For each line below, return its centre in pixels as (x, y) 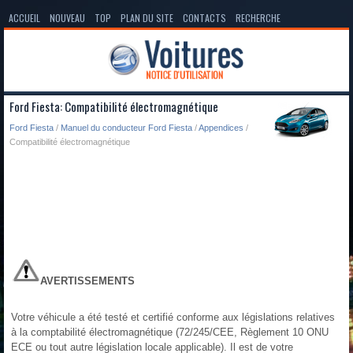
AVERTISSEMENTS (87, 281)
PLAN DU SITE (147, 18)
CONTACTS (204, 18)
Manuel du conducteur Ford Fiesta (126, 127)
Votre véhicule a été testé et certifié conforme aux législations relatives (173, 317)
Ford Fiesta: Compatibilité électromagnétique (114, 106)
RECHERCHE (258, 18)
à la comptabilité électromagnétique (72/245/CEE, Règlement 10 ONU (170, 332)
